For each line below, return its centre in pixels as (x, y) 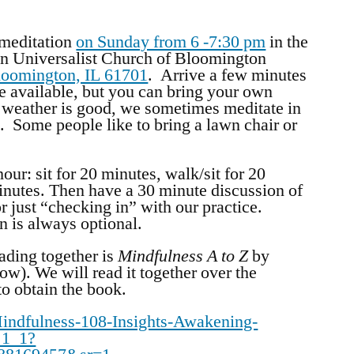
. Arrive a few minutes (228, 75)
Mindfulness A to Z (183, 256)
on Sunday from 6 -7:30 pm (171, 41)
